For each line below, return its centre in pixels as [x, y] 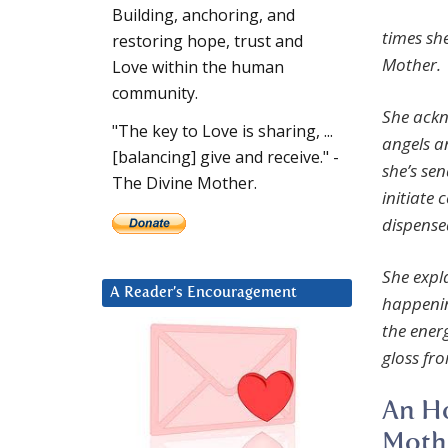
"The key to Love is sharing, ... [222, 131]
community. [155, 93]
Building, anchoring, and [203, 15]
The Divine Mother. [184, 183]
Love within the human [198, 67]
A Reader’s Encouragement [203, 293]
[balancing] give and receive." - [225, 157]
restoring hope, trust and [207, 41]
